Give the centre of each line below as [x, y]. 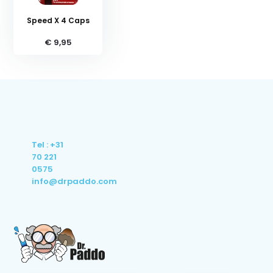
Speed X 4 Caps [58, 21]
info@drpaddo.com [75, 182]
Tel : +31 [48, 145]
